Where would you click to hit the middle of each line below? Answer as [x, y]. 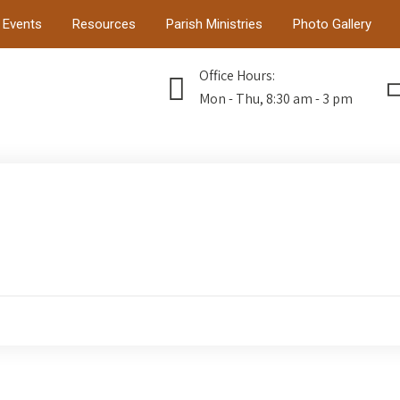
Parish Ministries [214, 24]
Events [22, 24]
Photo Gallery [332, 24]
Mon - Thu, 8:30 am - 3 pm [276, 99]
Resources [104, 24]
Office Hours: [237, 75]
